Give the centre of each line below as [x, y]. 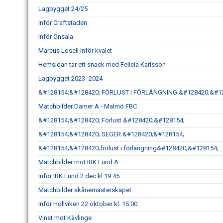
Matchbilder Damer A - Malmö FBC [88, 107]
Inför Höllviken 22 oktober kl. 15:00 [88, 204]
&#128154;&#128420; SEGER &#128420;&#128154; [111, 134]
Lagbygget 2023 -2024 [70, 79]
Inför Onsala [56, 37]
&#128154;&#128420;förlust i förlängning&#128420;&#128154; [128, 148]
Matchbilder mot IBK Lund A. [79, 162]
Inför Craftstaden [63, 23]
